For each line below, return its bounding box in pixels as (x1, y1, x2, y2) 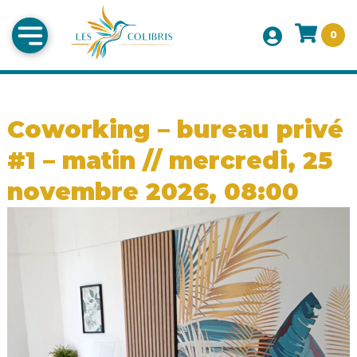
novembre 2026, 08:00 (6, 177, 299, 207)
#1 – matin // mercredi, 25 (6, 146, 332, 176)
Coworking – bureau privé (6, 115, 343, 145)
